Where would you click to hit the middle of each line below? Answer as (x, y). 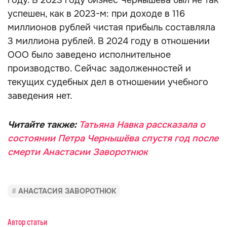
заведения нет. (40, 96)
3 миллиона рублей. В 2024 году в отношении (109, 41)
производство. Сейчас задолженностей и (99, 68)
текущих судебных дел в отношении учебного (108, 82)
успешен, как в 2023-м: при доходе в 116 (96, 14)
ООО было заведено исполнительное (89, 55)
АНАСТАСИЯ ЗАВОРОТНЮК (67, 191)
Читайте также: (43, 125)
